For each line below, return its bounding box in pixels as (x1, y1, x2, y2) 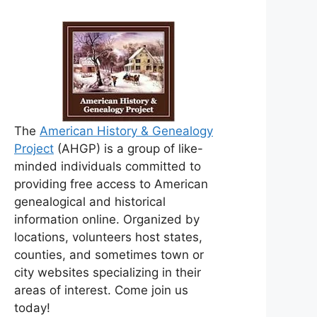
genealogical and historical (14, 195, 166, 209)
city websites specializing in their (14, 265, 201, 280)
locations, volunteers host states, (14, 230, 202, 245)
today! (14, 301, 50, 316)
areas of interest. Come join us (14, 283, 188, 298)
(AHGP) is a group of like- (54, 142, 203, 156)
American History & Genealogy (40, 124, 213, 139)
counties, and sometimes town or (14, 248, 204, 263)
